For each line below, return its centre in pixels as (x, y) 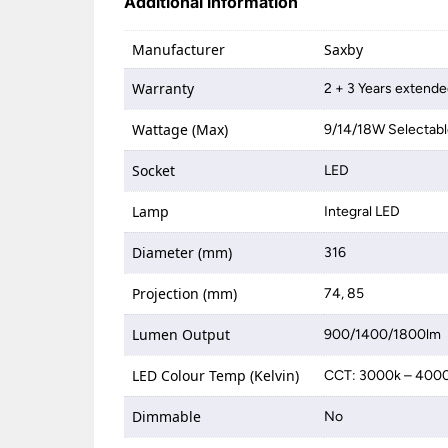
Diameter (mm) (182, 252)
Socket (154, 170)
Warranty (163, 88)
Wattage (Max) (180, 129)
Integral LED (362, 211)
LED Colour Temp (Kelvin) (216, 375)
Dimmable (167, 416)
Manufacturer (179, 49)
